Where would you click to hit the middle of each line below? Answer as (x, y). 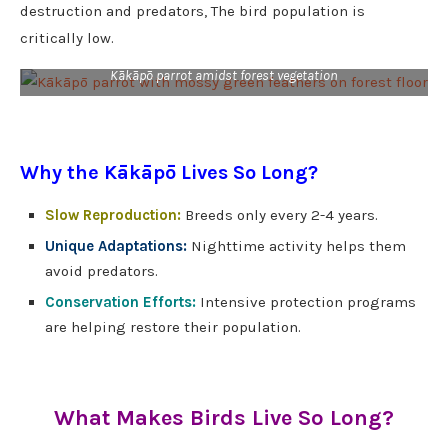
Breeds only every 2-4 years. (281, 215)
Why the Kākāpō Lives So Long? (169, 173)
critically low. (67, 38)
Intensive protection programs (306, 302)
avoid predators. (101, 271)
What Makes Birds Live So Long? (224, 418)
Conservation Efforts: (120, 302)
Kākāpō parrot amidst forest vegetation (224, 76)
